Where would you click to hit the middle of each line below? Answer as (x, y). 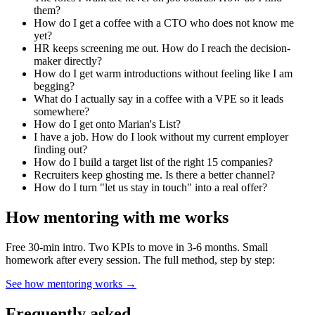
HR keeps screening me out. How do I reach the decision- (162, 49)
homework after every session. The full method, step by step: (140, 260)
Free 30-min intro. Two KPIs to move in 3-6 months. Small (137, 247)
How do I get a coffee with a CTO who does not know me (164, 23)
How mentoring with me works (117, 218)
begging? (54, 86)
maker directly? (68, 61)
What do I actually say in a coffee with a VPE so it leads (159, 99)
